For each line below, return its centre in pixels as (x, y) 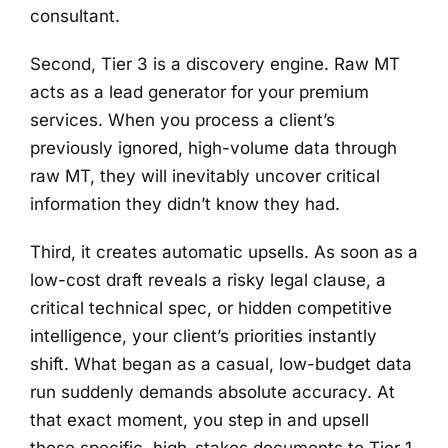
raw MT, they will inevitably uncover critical (205, 176)
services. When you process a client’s (182, 120)
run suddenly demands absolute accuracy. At (212, 392)
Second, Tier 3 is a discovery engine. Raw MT (215, 64)
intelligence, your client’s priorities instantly (203, 336)
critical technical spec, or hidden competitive (211, 308)
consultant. (75, 16)
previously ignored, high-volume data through (213, 148)
